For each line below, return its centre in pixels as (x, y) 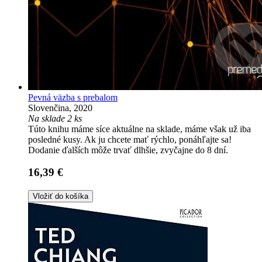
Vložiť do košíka (61, 196)
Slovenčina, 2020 (60, 108)
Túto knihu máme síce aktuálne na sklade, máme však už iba (139, 129)
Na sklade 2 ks (55, 118)
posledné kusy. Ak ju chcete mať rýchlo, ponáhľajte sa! (130, 139)
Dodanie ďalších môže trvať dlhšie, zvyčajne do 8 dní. (128, 150)
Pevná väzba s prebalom (73, 97)
